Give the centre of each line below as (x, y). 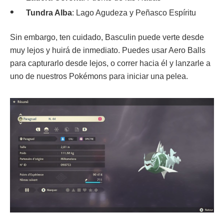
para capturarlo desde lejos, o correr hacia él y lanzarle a (110, 63)
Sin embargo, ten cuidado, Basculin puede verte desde (107, 37)
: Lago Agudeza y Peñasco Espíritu (134, 12)
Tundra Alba (49, 12)
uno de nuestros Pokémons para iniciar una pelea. (99, 76)
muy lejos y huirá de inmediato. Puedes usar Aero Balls (108, 50)
